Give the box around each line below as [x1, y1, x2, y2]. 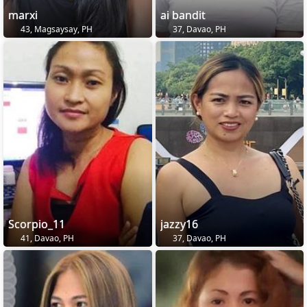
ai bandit [160, 7, 206, 23]
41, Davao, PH [19, 232, 74, 244]
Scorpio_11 [8, 216, 65, 232]
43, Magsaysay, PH [19, 23, 93, 35]
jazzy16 [160, 216, 198, 232]
